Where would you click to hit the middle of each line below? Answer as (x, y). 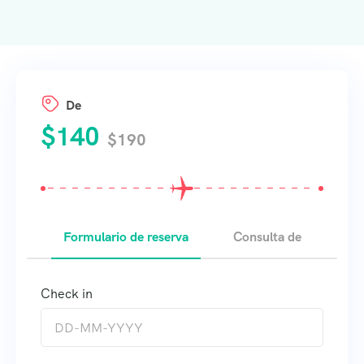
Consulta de (267, 237)
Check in (67, 294)
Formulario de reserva (126, 237)
